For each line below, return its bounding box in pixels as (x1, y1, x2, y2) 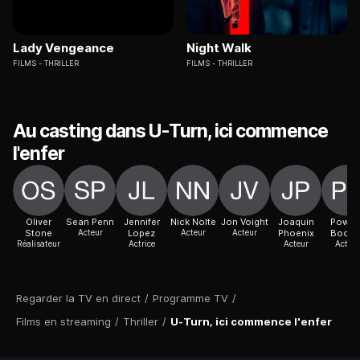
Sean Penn (66, 216, 114, 228)
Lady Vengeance (13, 40, 114, 56)
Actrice (128, 239, 155, 249)
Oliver (26, 216, 51, 228)
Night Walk (186, 40, 252, 56)
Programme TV (153, 292, 228, 305)
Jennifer (123, 216, 160, 228)
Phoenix (277, 227, 314, 239)
